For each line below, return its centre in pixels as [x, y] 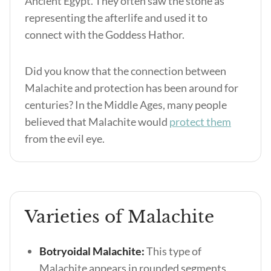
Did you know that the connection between [126, 71]
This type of [173, 251]
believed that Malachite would [97, 122]
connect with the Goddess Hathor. [106, 34]
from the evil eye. [65, 139]
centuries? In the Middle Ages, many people [126, 105]
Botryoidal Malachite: [92, 251]
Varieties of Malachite [119, 217]
